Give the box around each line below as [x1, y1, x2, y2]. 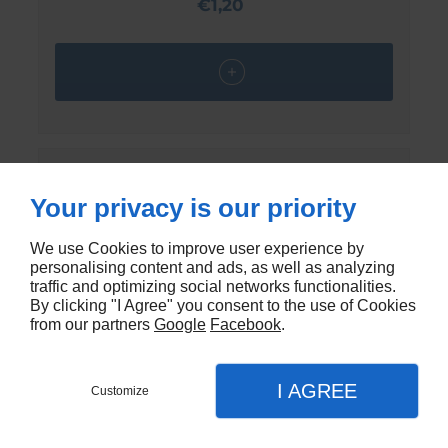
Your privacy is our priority [30, 193, 356, 223]
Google [154, 316, 206, 333]
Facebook [210, 316, 281, 333]
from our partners [30, 316, 154, 333]
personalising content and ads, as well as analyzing [30, 259, 395, 276]
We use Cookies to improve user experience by [30, 240, 364, 257]
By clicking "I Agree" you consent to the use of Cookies [30, 297, 416, 314]
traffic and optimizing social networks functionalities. [30, 278, 396, 295]
